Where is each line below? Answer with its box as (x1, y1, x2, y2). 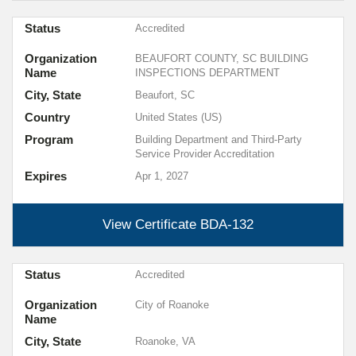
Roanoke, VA (134, 335, 195, 347)
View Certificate (103, 217, 200, 232)
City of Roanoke (134, 299, 209, 311)
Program (25, 133, 73, 146)
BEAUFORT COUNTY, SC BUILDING (134, 52, 308, 64)
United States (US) (134, 111, 222, 123)
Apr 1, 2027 (134, 170, 188, 182)
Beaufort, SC (134, 89, 195, 101)
